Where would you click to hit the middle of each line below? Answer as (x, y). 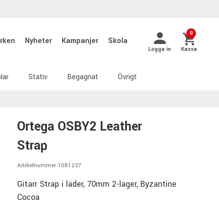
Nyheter (39, 41)
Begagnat (83, 77)
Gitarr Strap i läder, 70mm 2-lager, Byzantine (97, 184)
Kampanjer (81, 41)
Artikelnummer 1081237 (49, 165)
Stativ (38, 77)
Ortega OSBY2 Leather (79, 126)
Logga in (160, 49)
